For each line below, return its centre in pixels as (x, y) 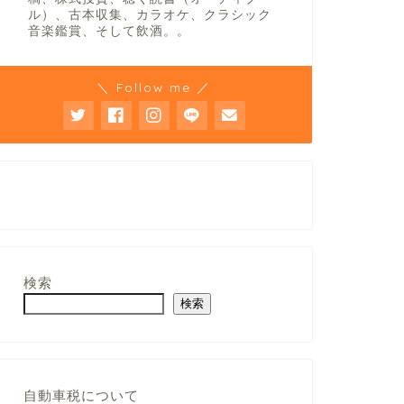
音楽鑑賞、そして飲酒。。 (109, 31)
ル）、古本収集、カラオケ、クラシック (149, 15)
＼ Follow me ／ (154, 87)
